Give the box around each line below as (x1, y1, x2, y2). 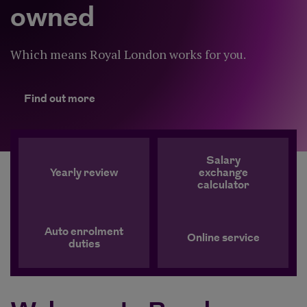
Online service (186, 230, 260, 246)
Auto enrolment (45, 224, 123, 240)
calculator (197, 177, 249, 193)
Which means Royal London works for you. (10, 46, 246, 62)
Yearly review (49, 165, 119, 181)
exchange (198, 165, 248, 181)
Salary (206, 153, 241, 169)
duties (68, 236, 100, 252)
